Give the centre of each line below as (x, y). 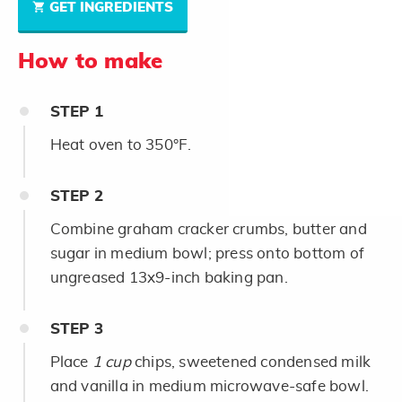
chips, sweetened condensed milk (251, 362)
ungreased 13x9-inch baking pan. (169, 277)
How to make (91, 61)
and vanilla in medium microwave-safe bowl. (209, 386)
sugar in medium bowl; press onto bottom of (207, 253)
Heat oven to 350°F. (121, 144)
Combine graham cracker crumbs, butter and (208, 229)
